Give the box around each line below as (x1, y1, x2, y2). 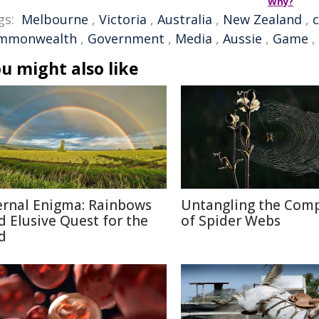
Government (88, 29, 164, 47)
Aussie (223, 29, 262, 47)
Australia (157, 10, 212, 28)
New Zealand (223, 10, 302, 28)
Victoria (99, 10, 147, 28)
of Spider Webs (181, 211, 281, 230)
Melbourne (21, 10, 88, 28)
